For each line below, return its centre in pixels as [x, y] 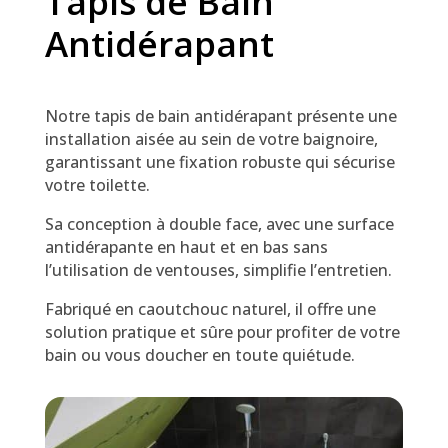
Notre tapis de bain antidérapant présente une [220, 116]
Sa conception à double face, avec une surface [219, 224]
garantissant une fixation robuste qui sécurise [219, 162]
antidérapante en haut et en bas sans [186, 247]
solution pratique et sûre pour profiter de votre [222, 332]
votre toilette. [97, 185]
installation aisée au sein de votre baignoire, [211, 139]
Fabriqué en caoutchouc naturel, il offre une [210, 309]
